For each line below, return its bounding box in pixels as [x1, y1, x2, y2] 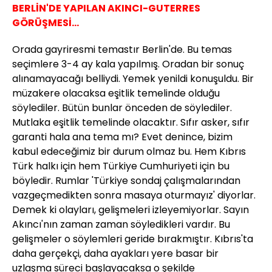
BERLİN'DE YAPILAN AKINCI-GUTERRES [12, 1, 200, 16]
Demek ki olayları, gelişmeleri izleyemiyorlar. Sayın [12, 203, 249, 217]
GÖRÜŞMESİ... [12, 16, 79, 30]
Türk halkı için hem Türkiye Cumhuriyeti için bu [12, 159, 229, 174]
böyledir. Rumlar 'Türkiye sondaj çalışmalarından [12, 174, 240, 188]
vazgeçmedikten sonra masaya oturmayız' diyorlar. [12, 188, 256, 203]
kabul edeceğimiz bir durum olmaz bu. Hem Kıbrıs [12, 144, 246, 159]
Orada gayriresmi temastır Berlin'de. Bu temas [12, 42, 232, 57]
